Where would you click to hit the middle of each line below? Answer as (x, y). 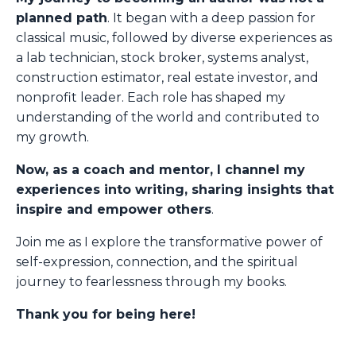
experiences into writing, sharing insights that (175, 190)
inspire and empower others (114, 210)
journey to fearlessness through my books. (151, 282)
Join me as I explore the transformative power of (169, 242)
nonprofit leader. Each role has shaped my (151, 98)
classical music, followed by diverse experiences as (174, 38)
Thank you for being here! (106, 315)
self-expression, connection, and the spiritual (157, 262)
